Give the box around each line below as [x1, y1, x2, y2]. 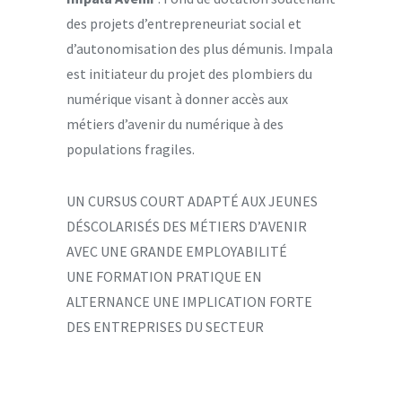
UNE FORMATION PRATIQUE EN [66, 267, 262, 285]
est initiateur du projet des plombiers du [66, 64, 312, 83]
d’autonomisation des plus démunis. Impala [66, 39, 333, 57]
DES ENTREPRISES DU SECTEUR [66, 317, 264, 336]
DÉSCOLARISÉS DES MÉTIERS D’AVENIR [66, 216, 307, 235]
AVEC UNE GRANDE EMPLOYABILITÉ [66, 241, 287, 260]
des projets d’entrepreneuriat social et [66, 13, 301, 32]
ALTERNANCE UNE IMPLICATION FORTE [66, 292, 312, 310]
